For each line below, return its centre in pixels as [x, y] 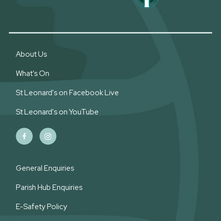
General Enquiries [45, 168]
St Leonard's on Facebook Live [67, 93]
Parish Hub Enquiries [50, 187]
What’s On [32, 74]
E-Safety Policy [41, 207]
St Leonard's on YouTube [57, 112]
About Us [31, 54]
